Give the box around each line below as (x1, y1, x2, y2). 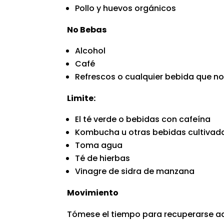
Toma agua (75, 139, 123, 151)
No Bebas (67, 23, 107, 35)
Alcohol (75, 44, 106, 56)
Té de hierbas (75, 152, 130, 164)
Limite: (67, 92, 96, 104)
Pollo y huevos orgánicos (75, 2, 176, 14)
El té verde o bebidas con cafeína (75, 113, 211, 125)
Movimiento (67, 186, 119, 198)
